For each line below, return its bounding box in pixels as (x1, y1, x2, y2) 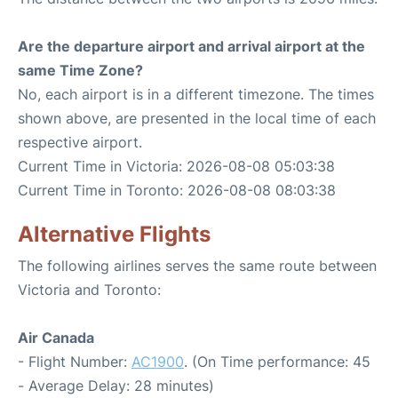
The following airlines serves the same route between (18, 257, 377, 275)
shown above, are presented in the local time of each (18, 109, 376, 127)
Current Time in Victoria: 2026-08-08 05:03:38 (18, 157, 335, 175)
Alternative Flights (18, 221, 211, 247)
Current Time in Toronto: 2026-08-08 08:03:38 (18, 181, 336, 199)
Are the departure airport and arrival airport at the (18, 37, 365, 55)
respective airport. (18, 133, 142, 151)
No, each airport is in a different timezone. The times (18, 85, 374, 103)
